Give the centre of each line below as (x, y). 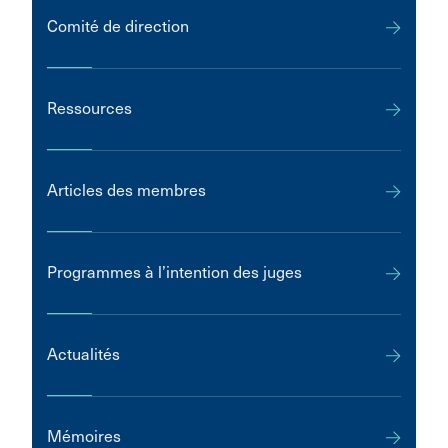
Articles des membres (126, 190)
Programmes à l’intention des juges (174, 272)
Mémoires (84, 436)
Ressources (89, 108)
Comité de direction (118, 26)
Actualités (83, 354)
